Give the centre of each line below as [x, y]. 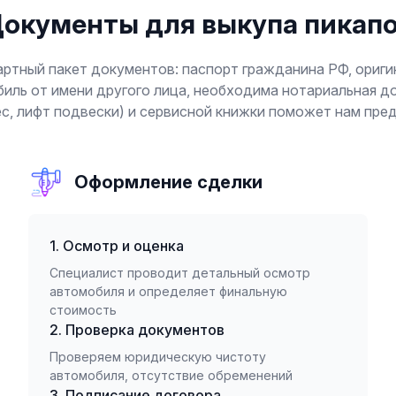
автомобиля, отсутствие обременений [171, 375]
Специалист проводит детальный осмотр [180, 273]
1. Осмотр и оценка [117, 246]
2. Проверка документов [137, 330]
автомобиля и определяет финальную [168, 291]
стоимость [83, 310]
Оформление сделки [168, 182]
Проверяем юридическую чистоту [158, 357]
